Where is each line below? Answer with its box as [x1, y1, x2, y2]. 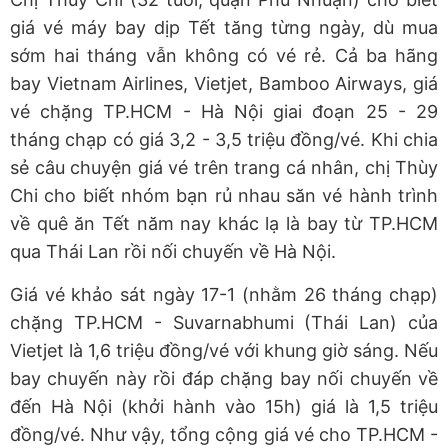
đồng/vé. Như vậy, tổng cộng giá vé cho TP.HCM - [10, 423, 438, 445]
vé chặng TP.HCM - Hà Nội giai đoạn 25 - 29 [10, 100, 438, 122]
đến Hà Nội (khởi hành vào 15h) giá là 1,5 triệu [10, 395, 438, 417]
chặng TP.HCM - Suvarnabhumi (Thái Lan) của [10, 311, 438, 333]
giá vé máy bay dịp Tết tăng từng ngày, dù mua [10, 16, 438, 38]
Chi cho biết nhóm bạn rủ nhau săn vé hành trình [10, 184, 438, 206]
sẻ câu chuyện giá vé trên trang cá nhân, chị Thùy [10, 156, 438, 178]
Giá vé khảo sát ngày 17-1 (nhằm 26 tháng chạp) [10, 283, 438, 305]
